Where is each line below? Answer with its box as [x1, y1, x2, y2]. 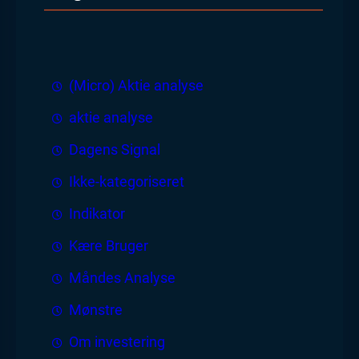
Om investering [69, 333, 165, 350]
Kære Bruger [69, 237, 148, 254]
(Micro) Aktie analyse [69, 77, 204, 94]
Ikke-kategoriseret [69, 173, 184, 190]
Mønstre [69, 301, 123, 318]
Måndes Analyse [69, 269, 175, 286]
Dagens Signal [69, 141, 160, 158]
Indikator [69, 205, 125, 222]
